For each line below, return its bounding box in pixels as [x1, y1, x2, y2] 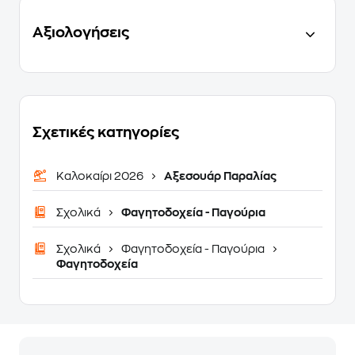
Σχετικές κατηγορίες [32, 125, 179, 140]
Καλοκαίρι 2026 [56, 170, 146, 182]
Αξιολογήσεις [32, 25, 129, 40]
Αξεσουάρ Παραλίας [162, 170, 277, 182]
